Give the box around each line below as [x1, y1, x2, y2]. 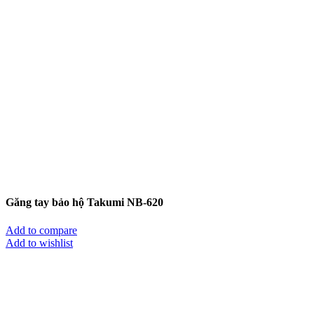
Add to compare [6, 224, 77, 236]
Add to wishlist [6, 236, 73, 249]
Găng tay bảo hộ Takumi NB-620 [6, 196, 163, 209]
